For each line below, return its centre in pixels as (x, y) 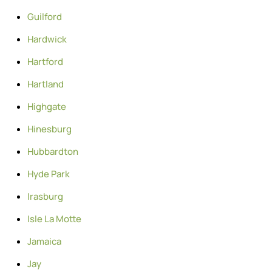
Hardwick (47, 39)
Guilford (45, 16)
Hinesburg (49, 129)
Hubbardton (53, 151)
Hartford (45, 61)
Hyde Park (49, 174)
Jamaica (44, 241)
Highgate (47, 106)
